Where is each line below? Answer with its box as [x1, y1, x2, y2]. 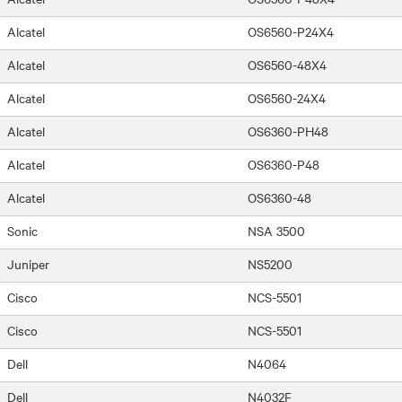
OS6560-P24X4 [248, 22, 334, 40]
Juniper [7, 254, 49, 273]
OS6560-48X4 [248, 55, 327, 74]
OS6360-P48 [248, 154, 319, 173]
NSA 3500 [248, 221, 305, 240]
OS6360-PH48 [248, 121, 328, 140]
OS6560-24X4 [248, 88, 326, 107]
